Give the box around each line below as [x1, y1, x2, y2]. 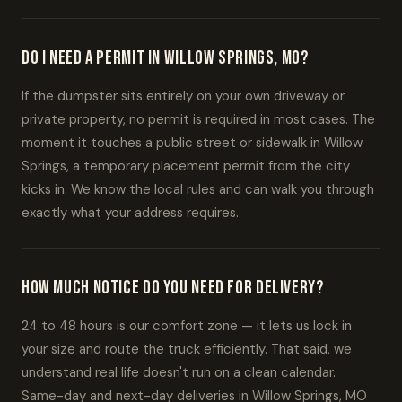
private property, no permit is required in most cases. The [22, 110, 375, 128]
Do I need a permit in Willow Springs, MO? [22, 47, 309, 69]
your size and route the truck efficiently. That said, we [22, 340, 352, 358]
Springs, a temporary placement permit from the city [22, 157, 350, 175]
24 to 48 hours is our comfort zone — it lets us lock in [22, 317, 352, 335]
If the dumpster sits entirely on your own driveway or [22, 87, 345, 105]
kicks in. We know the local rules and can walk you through [22, 180, 374, 198]
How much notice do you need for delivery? [22, 276, 324, 299]
